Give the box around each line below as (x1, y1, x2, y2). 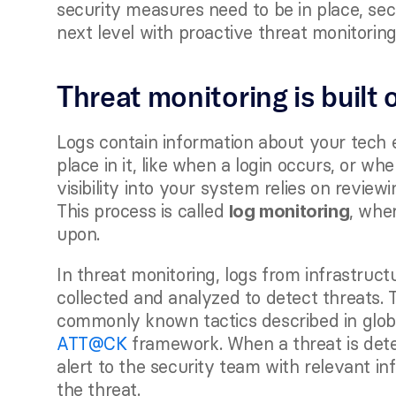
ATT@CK (57, 332, 127, 354)
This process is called (57, 200, 229, 222)
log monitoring (228, 201, 350, 222)
